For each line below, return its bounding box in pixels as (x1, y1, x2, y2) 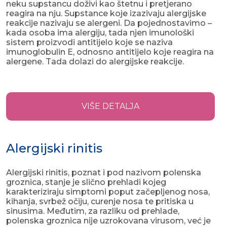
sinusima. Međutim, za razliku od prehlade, (6, 206, 179, 216)
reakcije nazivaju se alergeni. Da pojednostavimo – (6, 18, 212, 28)
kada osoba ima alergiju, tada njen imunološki (6, 28, 194, 38)
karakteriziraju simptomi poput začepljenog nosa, (6, 187, 210, 197)
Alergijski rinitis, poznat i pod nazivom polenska (6, 168, 201, 178)
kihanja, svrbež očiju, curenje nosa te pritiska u (6, 197, 194, 207)
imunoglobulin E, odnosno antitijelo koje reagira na (6, 47, 214, 57)
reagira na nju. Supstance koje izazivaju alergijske (6, 9, 206, 19)
